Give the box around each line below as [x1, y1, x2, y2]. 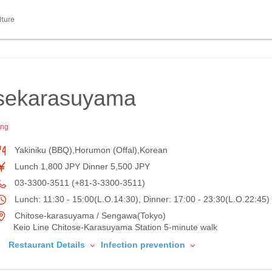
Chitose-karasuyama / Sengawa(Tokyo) [12, 211, 166, 220]
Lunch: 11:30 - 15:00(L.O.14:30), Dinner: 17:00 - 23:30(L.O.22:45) [12, 194, 270, 204]
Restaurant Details [8, 240, 87, 250]
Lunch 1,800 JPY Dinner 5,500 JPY [12, 161, 150, 171]
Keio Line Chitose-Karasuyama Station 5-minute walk [13, 222, 217, 232]
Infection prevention [101, 240, 188, 250]
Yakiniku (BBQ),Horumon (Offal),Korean [12, 145, 168, 155]
